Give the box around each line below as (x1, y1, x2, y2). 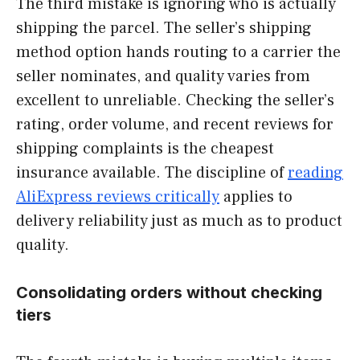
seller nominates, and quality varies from (16, 65, 310, 87)
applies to (219, 186, 292, 207)
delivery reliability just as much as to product (16, 210, 342, 231)
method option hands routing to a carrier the (16, 41, 341, 63)
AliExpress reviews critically (16, 186, 219, 207)
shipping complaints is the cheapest (16, 137, 274, 159)
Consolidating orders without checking (16, 282, 322, 302)
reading (288, 162, 343, 183)
